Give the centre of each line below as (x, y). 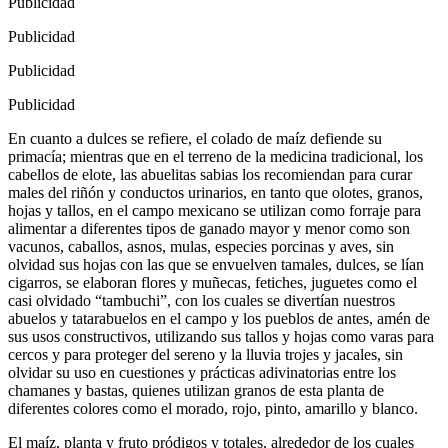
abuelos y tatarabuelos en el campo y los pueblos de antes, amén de (219, 319)
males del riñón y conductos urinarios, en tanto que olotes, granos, (215, 193)
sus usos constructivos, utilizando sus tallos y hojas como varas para (221, 337)
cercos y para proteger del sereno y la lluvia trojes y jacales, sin (205, 355)
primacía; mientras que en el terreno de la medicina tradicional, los (215, 157)
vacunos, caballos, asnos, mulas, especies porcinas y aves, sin (201, 247)
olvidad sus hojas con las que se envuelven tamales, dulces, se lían (216, 265)
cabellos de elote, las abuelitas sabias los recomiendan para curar (210, 175)
